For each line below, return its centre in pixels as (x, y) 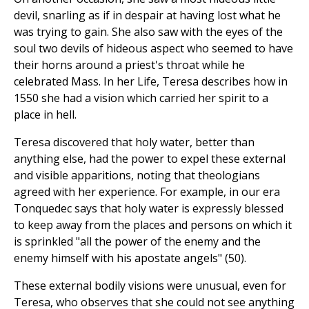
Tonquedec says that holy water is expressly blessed (149, 209)
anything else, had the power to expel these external (150, 159)
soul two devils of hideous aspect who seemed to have (153, 49)
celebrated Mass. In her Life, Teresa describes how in (151, 82)
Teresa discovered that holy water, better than (134, 142)
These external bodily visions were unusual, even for (150, 286)
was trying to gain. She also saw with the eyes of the (148, 32)
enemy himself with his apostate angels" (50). (130, 258)
